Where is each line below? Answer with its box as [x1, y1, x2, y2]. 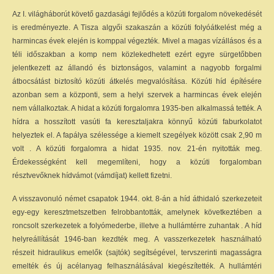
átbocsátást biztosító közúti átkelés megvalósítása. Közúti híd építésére [12, 77, 262, 86]
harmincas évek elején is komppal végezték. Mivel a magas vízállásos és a [12, 37, 262, 45]
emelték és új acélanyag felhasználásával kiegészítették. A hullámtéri [12, 262, 262, 270]
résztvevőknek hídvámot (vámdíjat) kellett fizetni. [12, 171, 172, 180]
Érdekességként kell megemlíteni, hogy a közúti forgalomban [12, 158, 262, 166]
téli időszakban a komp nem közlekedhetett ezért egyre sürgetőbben [12, 50, 262, 59]
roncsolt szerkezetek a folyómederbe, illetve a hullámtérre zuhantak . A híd [12, 221, 262, 230]
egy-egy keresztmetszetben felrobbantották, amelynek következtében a [12, 208, 262, 217]
